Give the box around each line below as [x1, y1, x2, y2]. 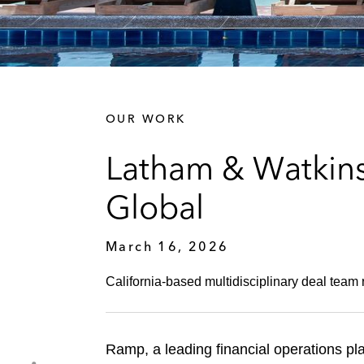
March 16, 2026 [106, 237, 229, 254]
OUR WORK [106, 110, 186, 126]
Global [106, 186, 204, 227]
